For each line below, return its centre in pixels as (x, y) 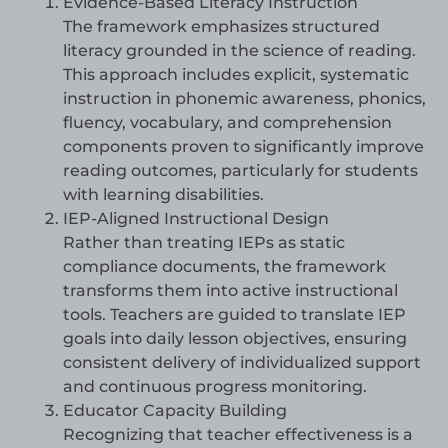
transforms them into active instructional (230, 291)
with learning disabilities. (163, 195)
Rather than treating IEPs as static (204, 243)
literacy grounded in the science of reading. (239, 51)
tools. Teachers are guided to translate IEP (234, 315)
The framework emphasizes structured (221, 27)
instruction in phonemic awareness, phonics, (244, 99)
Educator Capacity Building (175, 411)
